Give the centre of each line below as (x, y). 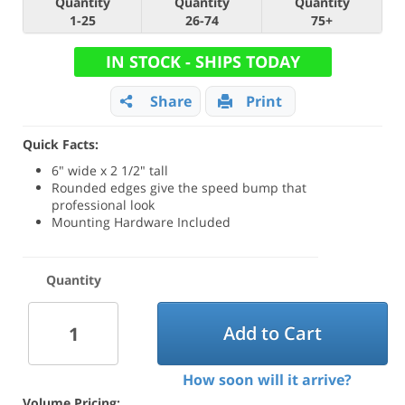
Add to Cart (272, 334)
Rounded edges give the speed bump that (179, 188)
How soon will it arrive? (267, 379)
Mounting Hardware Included (141, 222)
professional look (104, 205)
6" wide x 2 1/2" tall (110, 170)
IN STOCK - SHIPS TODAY (202, 61)
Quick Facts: (61, 144)
